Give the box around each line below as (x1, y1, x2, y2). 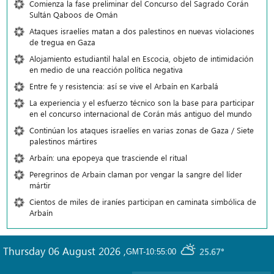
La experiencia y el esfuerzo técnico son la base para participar (29, 97, 254, 108)
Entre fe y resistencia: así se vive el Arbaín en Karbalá (29, 81, 218, 92)
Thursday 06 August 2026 (3, 244, 124, 258)
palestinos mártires (29, 136, 97, 147)
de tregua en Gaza (29, 37, 95, 48)
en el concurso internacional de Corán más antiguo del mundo (29, 108, 252, 119)
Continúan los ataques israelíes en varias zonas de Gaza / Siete (29, 125, 254, 136)
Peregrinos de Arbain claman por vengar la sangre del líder (29, 169, 242, 180)
